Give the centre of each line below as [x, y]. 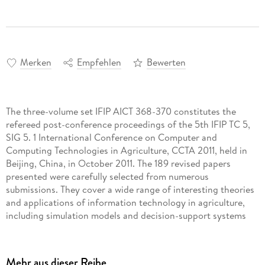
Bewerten [166, 62]
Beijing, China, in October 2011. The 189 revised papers [118, 164]
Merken [35, 62]
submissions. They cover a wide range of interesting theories [130, 190]
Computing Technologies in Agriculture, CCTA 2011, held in [126, 151]
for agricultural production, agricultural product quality [119, 229]
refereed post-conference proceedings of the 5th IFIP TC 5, [128, 125]
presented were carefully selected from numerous [107, 177]
